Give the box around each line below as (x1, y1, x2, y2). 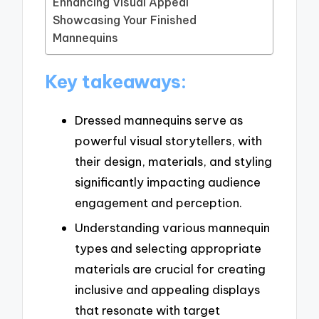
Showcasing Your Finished (53, 13, 197, 28)
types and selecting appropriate (75, 241, 261, 256)
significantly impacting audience (75, 174, 261, 189)
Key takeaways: (45, 70, 187, 93)
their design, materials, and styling (75, 153, 272, 169)
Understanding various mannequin (75, 220, 270, 236)
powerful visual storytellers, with (75, 132, 262, 148)
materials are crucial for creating (75, 261, 266, 277)
